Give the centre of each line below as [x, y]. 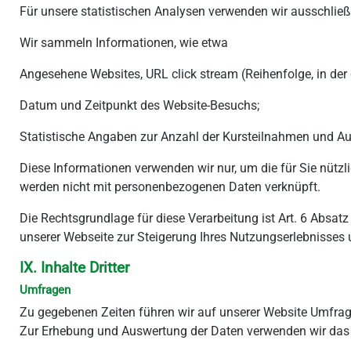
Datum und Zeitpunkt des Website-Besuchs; [139, 105]
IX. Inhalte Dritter [74, 268]
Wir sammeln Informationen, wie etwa [124, 43]
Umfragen [45, 290]
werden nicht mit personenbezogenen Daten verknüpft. [170, 187]
